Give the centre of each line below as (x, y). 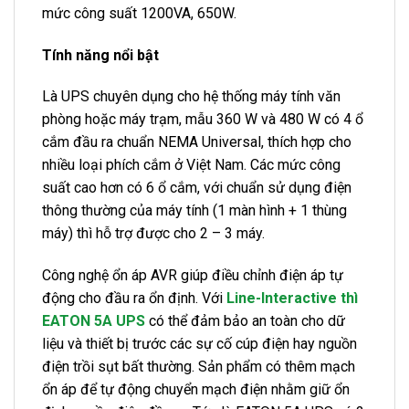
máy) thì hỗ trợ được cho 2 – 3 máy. (153, 234)
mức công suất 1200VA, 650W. (139, 13)
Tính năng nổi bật (100, 55)
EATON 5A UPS (94, 321)
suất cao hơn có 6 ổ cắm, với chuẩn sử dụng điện (197, 188)
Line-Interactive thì (292, 299)
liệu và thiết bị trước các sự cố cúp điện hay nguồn (199, 344)
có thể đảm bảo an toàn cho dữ (245, 321)
